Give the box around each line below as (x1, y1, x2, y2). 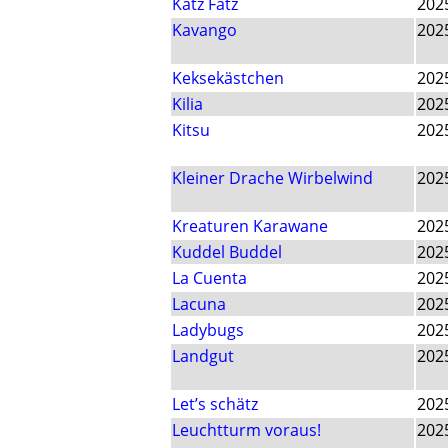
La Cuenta (172, 267, 247, 290)
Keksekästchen (172, 67, 284, 90)
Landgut (172, 345, 234, 368)
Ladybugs (172, 319, 244, 342)
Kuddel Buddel (172, 241, 282, 264)
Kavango (172, 19, 237, 42)
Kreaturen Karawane (172, 215, 328, 238)
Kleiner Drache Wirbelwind (172, 167, 373, 190)
